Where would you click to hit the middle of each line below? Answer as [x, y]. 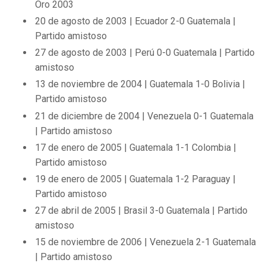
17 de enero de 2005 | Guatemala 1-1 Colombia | [136, 147]
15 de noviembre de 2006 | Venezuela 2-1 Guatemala [146, 242]
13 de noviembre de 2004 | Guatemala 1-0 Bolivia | [140, 84]
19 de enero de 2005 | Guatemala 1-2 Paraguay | [136, 179]
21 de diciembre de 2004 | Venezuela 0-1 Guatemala [145, 116]
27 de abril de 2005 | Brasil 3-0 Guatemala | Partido [142, 211]
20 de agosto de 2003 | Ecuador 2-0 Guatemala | [136, 21]
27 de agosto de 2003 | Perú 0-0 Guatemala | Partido [145, 53]
